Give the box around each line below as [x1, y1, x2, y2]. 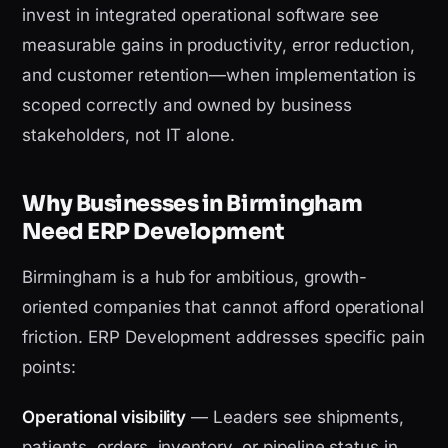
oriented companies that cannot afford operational [22, 297, 425, 318]
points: [22, 357, 77, 378]
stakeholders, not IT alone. [22, 125, 236, 146]
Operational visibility [22, 407, 187, 428]
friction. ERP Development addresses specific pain [22, 327, 426, 348]
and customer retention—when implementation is [22, 65, 417, 86]
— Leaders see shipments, [186, 407, 405, 428]
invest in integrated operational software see [22, 5, 380, 26]
